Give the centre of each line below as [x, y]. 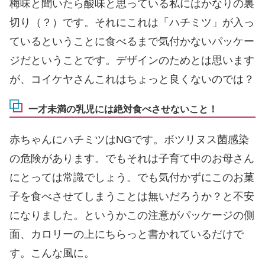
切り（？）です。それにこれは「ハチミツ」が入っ [132, 23]
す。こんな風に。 [52, 253]
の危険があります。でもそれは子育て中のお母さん [132, 158]
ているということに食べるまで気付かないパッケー [132, 42]
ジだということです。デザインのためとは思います [132, 61]
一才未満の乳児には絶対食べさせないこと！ [123, 109]
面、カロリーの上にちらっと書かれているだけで [127, 234]
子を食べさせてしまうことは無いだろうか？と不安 [132, 196]
